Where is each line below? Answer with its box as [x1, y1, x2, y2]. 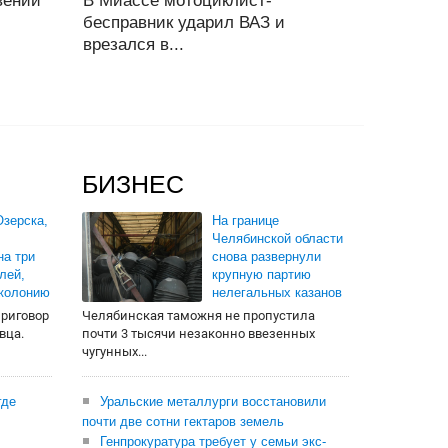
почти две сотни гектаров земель [82, 414, 284, 430]
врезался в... [82, 35, 184, 55]
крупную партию [212, 267, 311, 283]
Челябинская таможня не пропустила [82, 308, 315, 324]
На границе [212, 213, 279, 229]
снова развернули [212, 249, 321, 265]
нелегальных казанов [212, 285, 342, 301]
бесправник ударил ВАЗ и [82, 13, 285, 33]
